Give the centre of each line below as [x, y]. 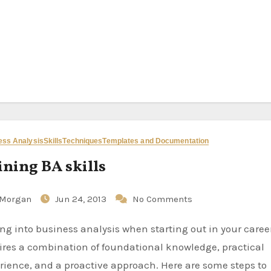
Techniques [83, 141]
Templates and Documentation [156, 141]
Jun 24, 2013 [82, 199]
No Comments [163, 199]
